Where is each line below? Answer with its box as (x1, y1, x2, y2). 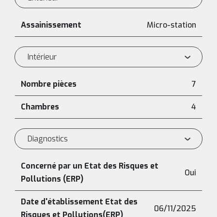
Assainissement (21, 20, 81, 30)
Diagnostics (28, 134, 68, 144)
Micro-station (147, 20, 196, 30)
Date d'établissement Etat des (21, 197, 138, 207)
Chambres (21, 102, 59, 112)
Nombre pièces (21, 79, 77, 89)
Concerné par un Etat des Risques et (21, 161, 158, 171)
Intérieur (28, 52, 57, 62)
